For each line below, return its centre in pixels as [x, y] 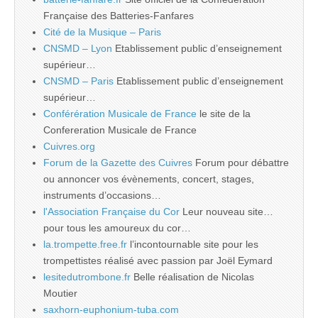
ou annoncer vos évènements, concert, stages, [149, 179]
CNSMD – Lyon [78, 48]
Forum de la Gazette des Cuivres [118, 162]
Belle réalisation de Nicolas [192, 276]
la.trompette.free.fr [85, 244]
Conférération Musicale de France [120, 113]
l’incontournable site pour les [193, 244]
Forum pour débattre [241, 162]
